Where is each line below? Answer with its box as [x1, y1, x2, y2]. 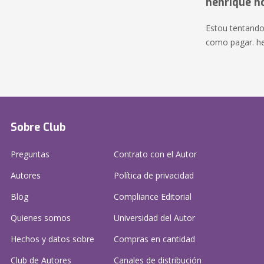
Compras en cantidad [114, 233, 195, 245]
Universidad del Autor [114, 212, 195, 223]
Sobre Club [11, 120, 65, 134]
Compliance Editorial [114, 191, 192, 202]
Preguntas [11, 148, 49, 160]
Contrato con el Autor [114, 148, 197, 160]
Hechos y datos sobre [11, 233, 94, 245]
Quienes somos [11, 212, 71, 223]
